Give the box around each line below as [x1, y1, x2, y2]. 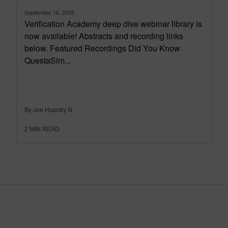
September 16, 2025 [24, 8, 74, 16]
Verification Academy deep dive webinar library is [24, 17, 202, 30]
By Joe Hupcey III [24, 104, 72, 113]
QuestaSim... [24, 54, 71, 66]
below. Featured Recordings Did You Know [24, 42, 180, 54]
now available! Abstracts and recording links [24, 30, 183, 42]
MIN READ [30, 124, 60, 133]
